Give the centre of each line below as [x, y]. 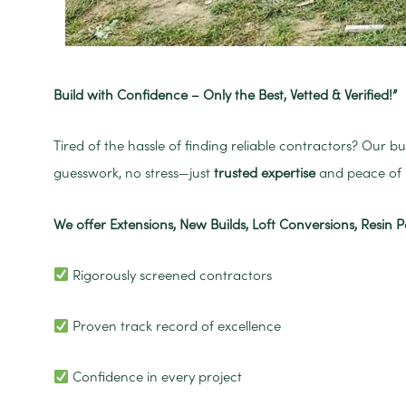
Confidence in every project [156, 377]
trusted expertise [265, 173]
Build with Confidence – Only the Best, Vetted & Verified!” [225, 95]
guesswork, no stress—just [134, 173]
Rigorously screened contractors [171, 275]
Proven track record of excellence [175, 326]
